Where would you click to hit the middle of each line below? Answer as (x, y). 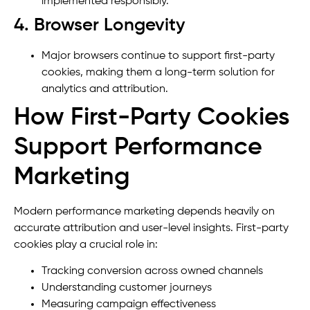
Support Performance (138, 147)
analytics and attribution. (105, 89)
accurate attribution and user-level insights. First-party (151, 228)
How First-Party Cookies (152, 117)
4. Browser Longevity (100, 25)
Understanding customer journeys (127, 288)
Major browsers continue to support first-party (158, 56)
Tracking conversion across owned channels (152, 271)
